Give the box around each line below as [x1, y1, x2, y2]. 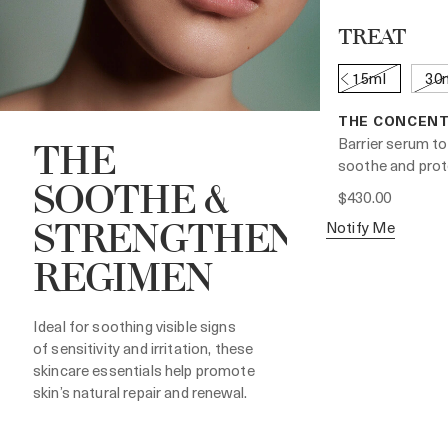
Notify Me [326, 215, 396, 238]
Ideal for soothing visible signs [33, 315, 236, 338]
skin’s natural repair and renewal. [33, 381, 248, 404]
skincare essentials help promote [33, 359, 255, 382]
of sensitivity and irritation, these [33, 337, 254, 360]
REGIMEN [33, 259, 213, 303]
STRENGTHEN [33, 220, 297, 264]
